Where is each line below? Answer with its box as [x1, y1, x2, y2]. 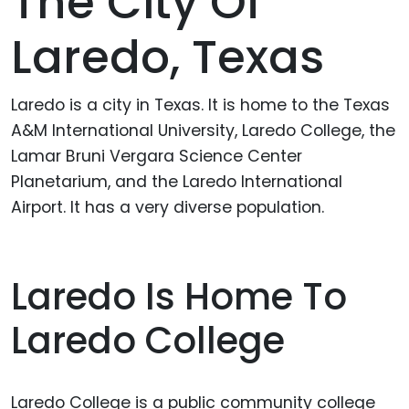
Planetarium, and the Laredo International [11, 170, 342, 193]
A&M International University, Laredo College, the [11, 119, 395, 142]
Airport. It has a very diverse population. [11, 195, 324, 218]
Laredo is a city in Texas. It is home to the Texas [11, 93, 390, 116]
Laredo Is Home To [11, 271, 347, 323]
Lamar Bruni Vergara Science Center [11, 144, 302, 167]
